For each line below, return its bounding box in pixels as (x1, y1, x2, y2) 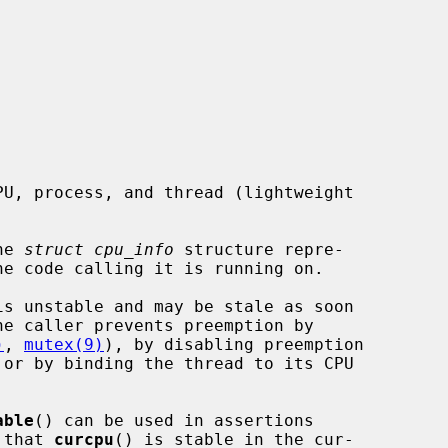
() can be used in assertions (34, 410, 314, 430)
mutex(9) (24, 334, 104, 354)
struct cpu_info (24, 239, 174, 259)
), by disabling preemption (104, 334, 364, 354)
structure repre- (174, 239, 344, 259)
